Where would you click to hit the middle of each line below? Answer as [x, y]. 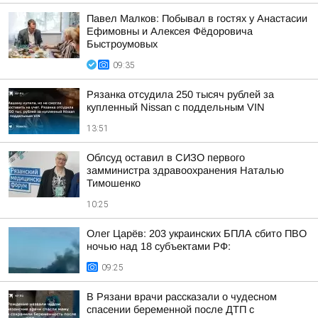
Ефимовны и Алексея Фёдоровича [170, 31]
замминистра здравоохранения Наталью [185, 170]
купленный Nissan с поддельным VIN [176, 107]
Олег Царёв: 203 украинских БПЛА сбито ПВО [197, 234]
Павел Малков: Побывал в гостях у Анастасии [197, 18]
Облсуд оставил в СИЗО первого [166, 158]
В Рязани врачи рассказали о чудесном [182, 297]
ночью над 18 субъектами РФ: [159, 246]
